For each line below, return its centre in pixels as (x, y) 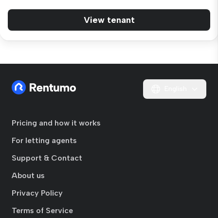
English (176, 89)
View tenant (109, 20)
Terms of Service (42, 210)
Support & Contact (47, 158)
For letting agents (44, 140)
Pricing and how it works (56, 123)
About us (28, 175)
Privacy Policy (37, 193)
